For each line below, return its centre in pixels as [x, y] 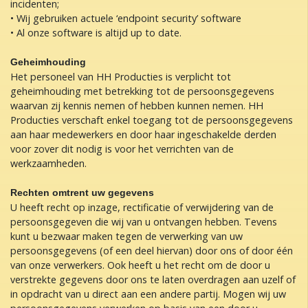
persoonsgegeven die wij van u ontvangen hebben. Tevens [144, 222]
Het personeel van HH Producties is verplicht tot [121, 77]
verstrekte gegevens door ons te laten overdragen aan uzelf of [153, 279]
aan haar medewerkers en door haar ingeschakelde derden [143, 134]
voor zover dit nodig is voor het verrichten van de [122, 149]
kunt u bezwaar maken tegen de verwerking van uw [126, 236]
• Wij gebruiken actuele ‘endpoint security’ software [126, 18]
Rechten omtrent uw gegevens [82, 192]
